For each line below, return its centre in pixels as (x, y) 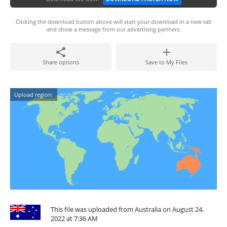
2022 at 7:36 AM (74, 218)
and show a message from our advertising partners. (113, 29)
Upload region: (34, 94)
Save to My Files (166, 62)
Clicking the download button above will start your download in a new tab (113, 22)
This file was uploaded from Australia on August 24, (127, 209)
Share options (61, 62)
